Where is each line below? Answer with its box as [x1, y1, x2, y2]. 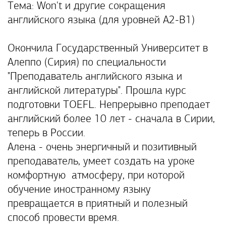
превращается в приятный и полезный [8, 198, 188, 210]
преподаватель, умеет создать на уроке [8, 156, 195, 167]
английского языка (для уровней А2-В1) [8, 15, 195, 26]
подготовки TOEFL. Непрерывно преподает [8, 99, 210, 111]
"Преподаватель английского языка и [8, 71, 182, 83]
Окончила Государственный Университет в [8, 43, 208, 54]
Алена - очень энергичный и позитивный [8, 142, 197, 153]
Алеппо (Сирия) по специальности [8, 57, 166, 69]
